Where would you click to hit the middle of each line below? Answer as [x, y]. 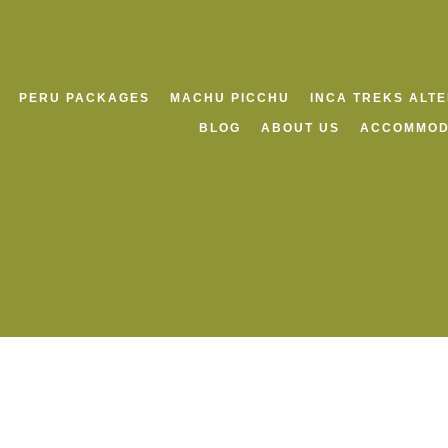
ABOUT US [300, 128]
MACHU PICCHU [229, 98]
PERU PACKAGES [84, 98]
